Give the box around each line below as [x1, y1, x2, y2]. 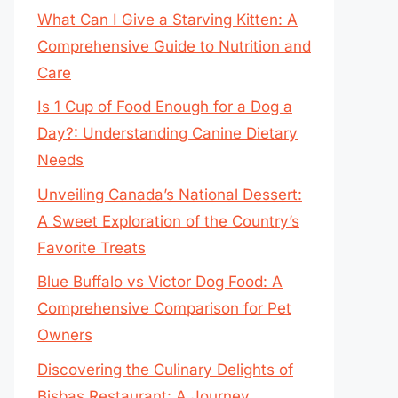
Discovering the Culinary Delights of [37, 360, 293, 378]
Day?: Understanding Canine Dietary [37, 124, 298, 142]
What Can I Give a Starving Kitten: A [37, 10, 298, 28]
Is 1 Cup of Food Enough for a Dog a [37, 98, 292, 115]
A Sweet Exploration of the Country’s [37, 211, 299, 230]
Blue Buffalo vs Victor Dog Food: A [37, 273, 283, 291]
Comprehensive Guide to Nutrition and [37, 36, 311, 55]
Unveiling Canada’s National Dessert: [37, 185, 302, 203]
